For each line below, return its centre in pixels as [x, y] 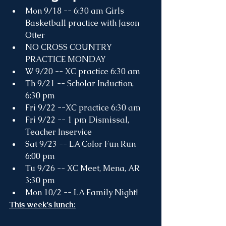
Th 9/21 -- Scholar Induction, [80, 83]
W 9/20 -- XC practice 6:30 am [83, 71]
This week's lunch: [42, 204]
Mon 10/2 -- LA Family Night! [82, 192]
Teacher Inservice [59, 132]
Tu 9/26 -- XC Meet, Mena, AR [83, 168]
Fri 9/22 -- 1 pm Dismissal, [78, 120]
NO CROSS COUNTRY [70, 47]
